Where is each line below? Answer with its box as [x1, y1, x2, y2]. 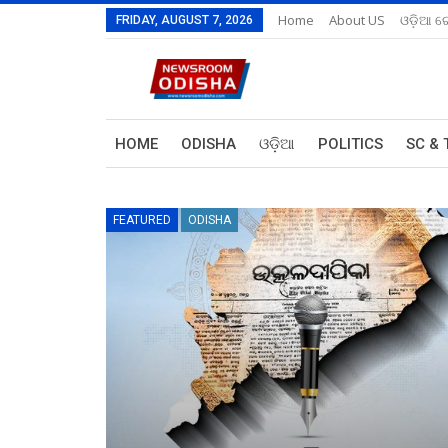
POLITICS [318, 135, 383, 153]
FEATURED [113, 212, 171, 227]
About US [329, 11, 385, 29]
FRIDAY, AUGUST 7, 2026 [116, 13, 253, 27]
